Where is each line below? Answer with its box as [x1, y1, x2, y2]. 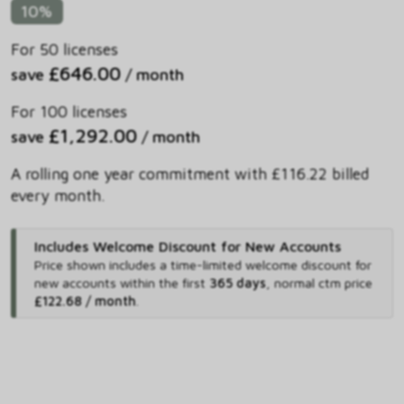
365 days [208, 275, 266, 291]
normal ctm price [273, 275, 372, 291]
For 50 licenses [11, 40, 118, 60]
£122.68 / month [33, 293, 136, 309]
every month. [11, 186, 105, 206]
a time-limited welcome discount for [159, 257, 372, 273]
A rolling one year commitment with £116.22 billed [11, 164, 369, 184]
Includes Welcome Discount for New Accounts [33, 238, 341, 255]
